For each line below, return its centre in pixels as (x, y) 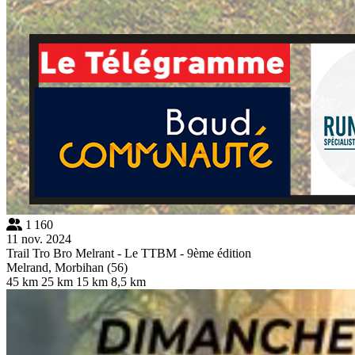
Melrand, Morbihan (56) (67, 267)
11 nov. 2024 (39, 239)
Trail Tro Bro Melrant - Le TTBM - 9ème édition (129, 253)
